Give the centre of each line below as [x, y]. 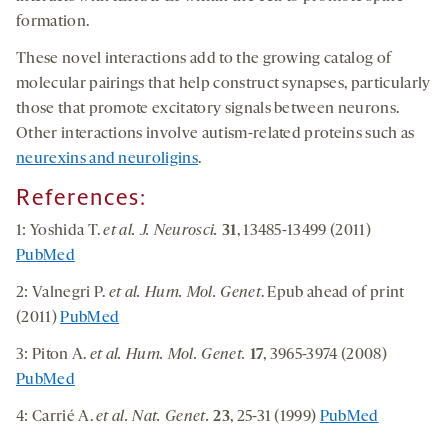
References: [81, 198]
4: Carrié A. [56, 417]
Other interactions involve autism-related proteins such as [215, 134]
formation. [53, 22]
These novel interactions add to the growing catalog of [204, 59]
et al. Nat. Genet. [153, 417]
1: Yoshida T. [60, 231]
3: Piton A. [53, 355]
